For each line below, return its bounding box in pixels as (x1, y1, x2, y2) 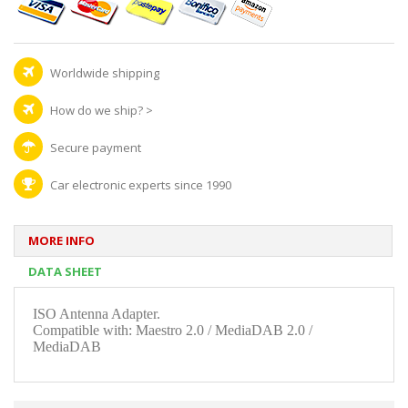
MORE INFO (28, 231, 95, 249)
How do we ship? (47, 101, 143, 118)
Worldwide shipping (47, 64, 159, 81)
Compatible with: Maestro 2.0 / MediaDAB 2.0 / (33, 321, 312, 338)
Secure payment (50, 138, 141, 156)
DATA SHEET (28, 262, 102, 280)
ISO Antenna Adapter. (33, 305, 160, 321)
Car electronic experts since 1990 (47, 176, 231, 193)
